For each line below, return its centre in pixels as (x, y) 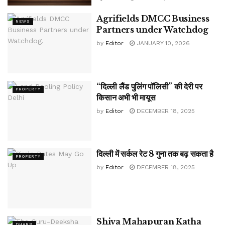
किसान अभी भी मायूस (126, 97)
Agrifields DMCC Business (153, 19)
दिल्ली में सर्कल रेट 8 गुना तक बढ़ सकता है (155, 154)
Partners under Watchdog (152, 30)
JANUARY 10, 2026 (162, 43)
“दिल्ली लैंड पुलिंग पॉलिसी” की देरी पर (149, 86)
